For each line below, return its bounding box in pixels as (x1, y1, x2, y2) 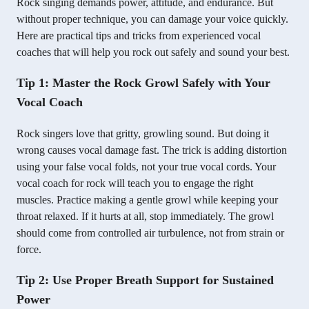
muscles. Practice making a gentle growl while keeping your (17, 194, 278, 206)
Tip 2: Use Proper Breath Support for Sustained (17, 273, 274, 288)
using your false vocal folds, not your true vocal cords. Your (17, 161, 276, 173)
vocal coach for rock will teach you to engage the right (17, 177, 253, 190)
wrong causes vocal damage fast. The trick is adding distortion (17, 144, 287, 157)
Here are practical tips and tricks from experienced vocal (17, 30, 261, 42)
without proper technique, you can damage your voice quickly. (17, 13, 288, 26)
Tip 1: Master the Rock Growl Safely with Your (17, 76, 270, 90)
